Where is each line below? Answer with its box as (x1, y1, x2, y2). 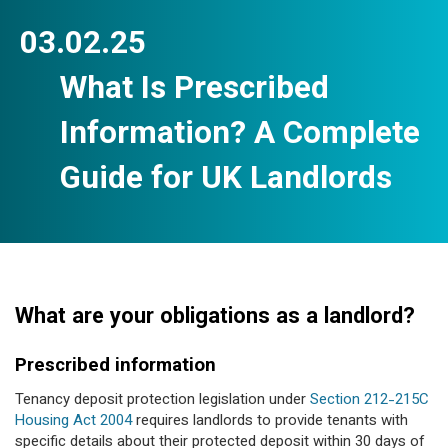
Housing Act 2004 (15, 410, 132, 433)
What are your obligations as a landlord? (15, 301, 415, 335)
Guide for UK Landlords (60, 156, 392, 205)
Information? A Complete (60, 111, 420, 160)
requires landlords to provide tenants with (132, 410, 408, 433)
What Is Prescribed (60, 66, 329, 115)
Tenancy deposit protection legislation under (15, 389, 310, 412)
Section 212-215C (310, 389, 429, 412)
